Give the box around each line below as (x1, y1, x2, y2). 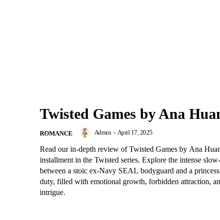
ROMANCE (40, 130, 73, 137)
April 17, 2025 (117, 129, 153, 137)
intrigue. (40, 188, 65, 197)
